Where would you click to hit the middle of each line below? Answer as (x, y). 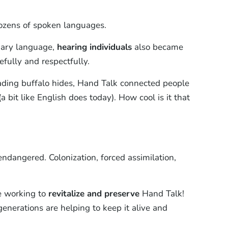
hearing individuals (94, 47)
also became (157, 47)
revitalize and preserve (94, 193)
